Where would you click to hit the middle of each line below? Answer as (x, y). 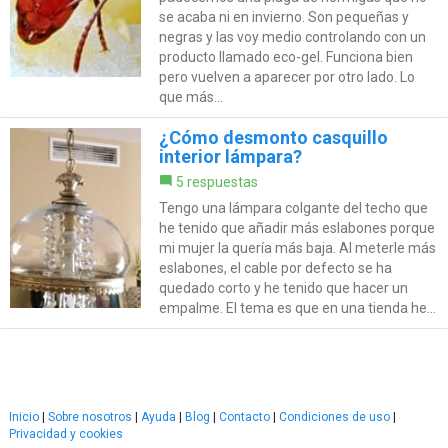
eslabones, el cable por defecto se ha (275, 267)
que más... (190, 96)
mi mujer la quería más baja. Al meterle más (297, 247)
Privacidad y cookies (66, 433)
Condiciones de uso (334, 416)
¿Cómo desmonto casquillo (273, 137)
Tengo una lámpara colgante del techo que (293, 207)
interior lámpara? (230, 156)
